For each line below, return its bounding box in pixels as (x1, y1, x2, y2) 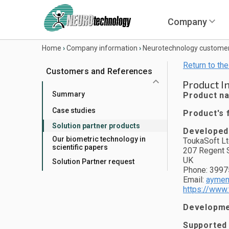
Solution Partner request (52, 157, 134, 166)
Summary (52, 90, 85, 98)
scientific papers (52, 143, 108, 151)
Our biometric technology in (52, 135, 146, 143)
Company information (66, 44, 138, 52)
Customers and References (46, 66, 152, 76)
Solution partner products (52, 122, 140, 130)
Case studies (52, 106, 96, 114)
